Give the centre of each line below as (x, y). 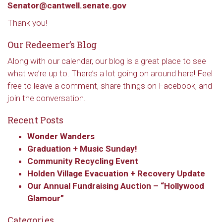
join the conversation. (47, 98)
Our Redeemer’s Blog (52, 45)
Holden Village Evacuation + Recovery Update (116, 173)
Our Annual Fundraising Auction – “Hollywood (116, 186)
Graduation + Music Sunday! (82, 149)
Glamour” (46, 198)
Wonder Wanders (61, 136)
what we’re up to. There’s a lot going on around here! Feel (110, 73)
